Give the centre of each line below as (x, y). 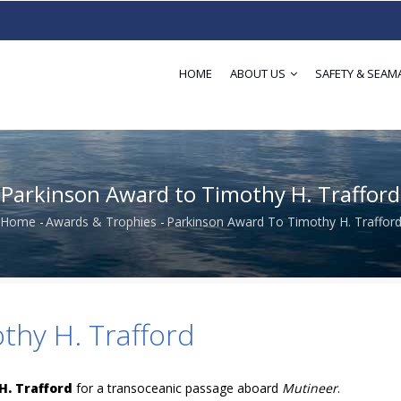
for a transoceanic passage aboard (177, 388)
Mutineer (310, 388)
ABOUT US (259, 73)
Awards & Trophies (101, 222)
